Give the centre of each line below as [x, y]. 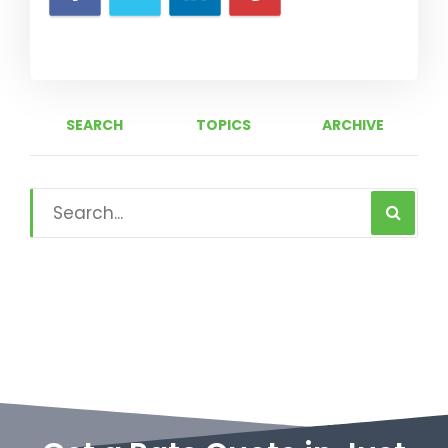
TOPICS [224, 124]
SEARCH [95, 124]
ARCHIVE [353, 124]
